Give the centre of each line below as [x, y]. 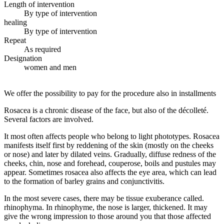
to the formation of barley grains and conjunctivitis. [84, 181]
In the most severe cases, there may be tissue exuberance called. [104, 198]
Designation [23, 58]
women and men [50, 67]
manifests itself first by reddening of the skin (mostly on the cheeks [109, 145]
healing [15, 22]
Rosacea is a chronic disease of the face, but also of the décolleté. [106, 110]
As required [42, 49]
